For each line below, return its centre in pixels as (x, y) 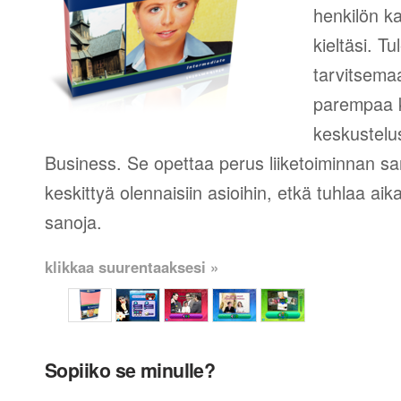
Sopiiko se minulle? (130, 370)
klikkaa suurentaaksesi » (132, 267)
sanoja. (73, 222)
